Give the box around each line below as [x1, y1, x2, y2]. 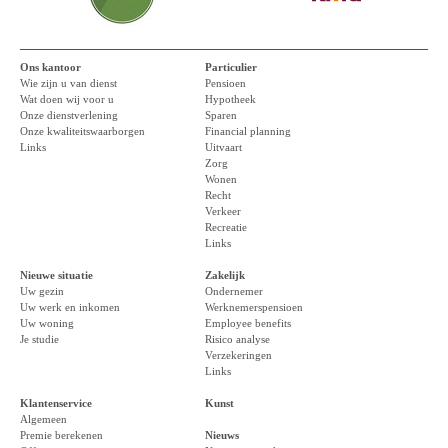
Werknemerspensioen [205, 302, 303, 314]
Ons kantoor [20, 62, 81, 74]
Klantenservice [20, 398, 92, 410]
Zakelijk [205, 270, 245, 282]
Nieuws [205, 430, 239, 442]
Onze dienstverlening [20, 110, 118, 122]
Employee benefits [205, 318, 291, 330]
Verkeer [205, 206, 241, 218]
